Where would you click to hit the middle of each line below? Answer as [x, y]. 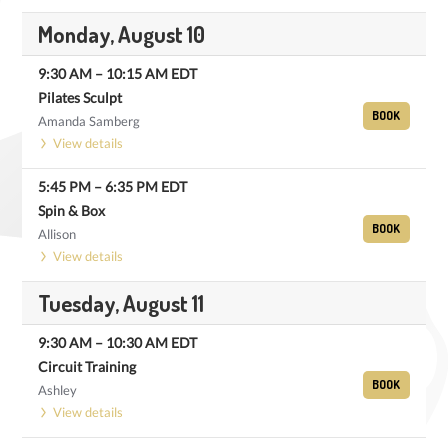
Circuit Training [87, 366]
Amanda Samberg [89, 121]
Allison [57, 234]
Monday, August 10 [121, 34]
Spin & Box [71, 210]
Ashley [57, 390]
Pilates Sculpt [80, 97]
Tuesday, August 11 [121, 303]
